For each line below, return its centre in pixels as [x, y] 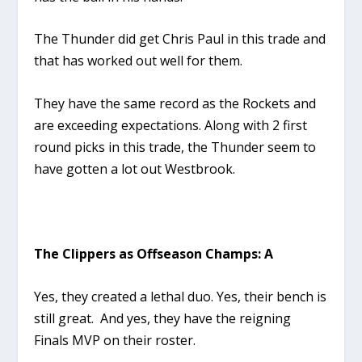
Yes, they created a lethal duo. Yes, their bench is [181, 296]
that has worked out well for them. [139, 61]
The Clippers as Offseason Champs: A [154, 254]
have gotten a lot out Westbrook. [135, 168]
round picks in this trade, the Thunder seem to [175, 147]
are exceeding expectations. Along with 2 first [171, 125]
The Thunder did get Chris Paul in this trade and [180, 39]
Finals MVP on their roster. [115, 340]
